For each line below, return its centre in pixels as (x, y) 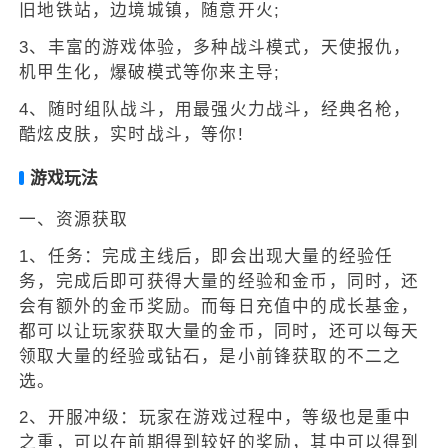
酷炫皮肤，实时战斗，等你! (131, 134)
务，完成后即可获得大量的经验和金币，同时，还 (219, 281)
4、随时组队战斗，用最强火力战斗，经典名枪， (215, 109)
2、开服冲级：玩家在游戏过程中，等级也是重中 (215, 418)
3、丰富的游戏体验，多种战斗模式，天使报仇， (215, 47)
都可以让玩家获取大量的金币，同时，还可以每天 (219, 331)
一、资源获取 (74, 219)
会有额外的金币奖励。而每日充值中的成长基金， (219, 306)
